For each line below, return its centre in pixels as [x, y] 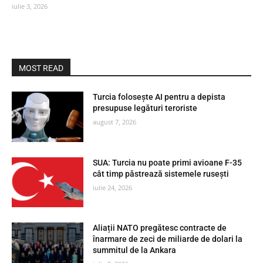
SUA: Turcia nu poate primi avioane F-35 [168, 162]
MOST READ [41, 68]
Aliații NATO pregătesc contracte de [160, 228]
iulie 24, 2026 [113, 187]
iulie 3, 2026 [30, 6]
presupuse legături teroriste [145, 108]
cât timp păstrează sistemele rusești [161, 173]
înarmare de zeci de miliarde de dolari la [168, 239]
